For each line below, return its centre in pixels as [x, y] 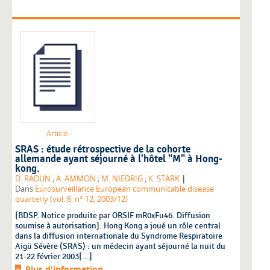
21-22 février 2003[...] [54, 257]
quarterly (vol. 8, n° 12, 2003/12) [71, 199]
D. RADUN [33, 179]
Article [57, 134]
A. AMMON [76, 179]
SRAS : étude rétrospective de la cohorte [103, 150]
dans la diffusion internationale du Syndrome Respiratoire [119, 236]
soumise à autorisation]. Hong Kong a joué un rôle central [118, 226]
